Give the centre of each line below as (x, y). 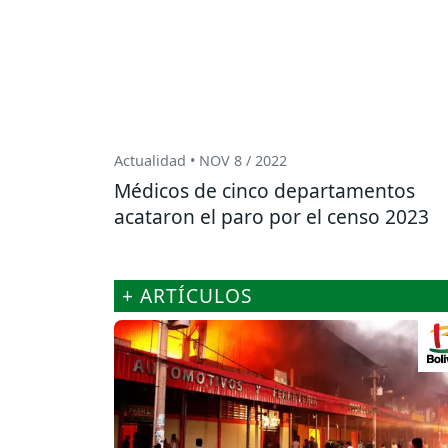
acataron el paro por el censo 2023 (271, 217)
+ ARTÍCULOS (187, 296)
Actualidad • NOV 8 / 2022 (200, 161)
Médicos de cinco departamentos (264, 191)
